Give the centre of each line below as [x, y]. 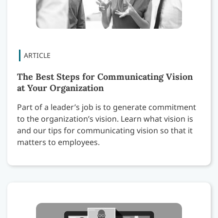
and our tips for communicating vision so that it [105, 131]
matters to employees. [58, 142]
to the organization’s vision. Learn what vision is [105, 119]
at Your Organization [60, 88]
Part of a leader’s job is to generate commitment [107, 107]
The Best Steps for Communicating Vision [105, 77]
